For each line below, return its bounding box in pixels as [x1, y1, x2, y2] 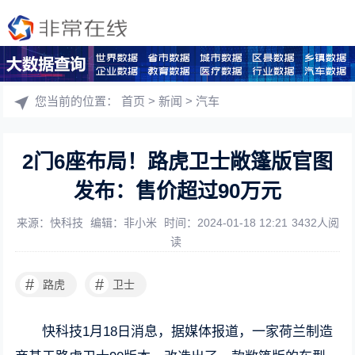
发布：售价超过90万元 [74, 179, 281, 203]
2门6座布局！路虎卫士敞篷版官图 [22, 150, 333, 174]
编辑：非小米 [90, 216, 160, 229]
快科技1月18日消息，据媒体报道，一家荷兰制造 [42, 324, 334, 339]
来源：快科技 [16, 216, 86, 229]
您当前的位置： [35, 94, 122, 108]
